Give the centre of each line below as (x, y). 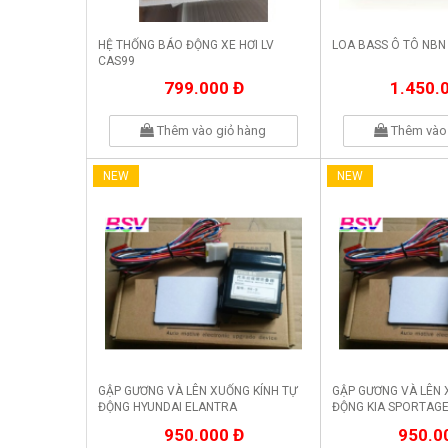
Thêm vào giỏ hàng (210, 131)
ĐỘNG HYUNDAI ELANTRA (167, 407)
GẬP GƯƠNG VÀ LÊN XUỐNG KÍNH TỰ (197, 391)
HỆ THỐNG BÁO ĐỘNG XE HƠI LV (186, 45)
